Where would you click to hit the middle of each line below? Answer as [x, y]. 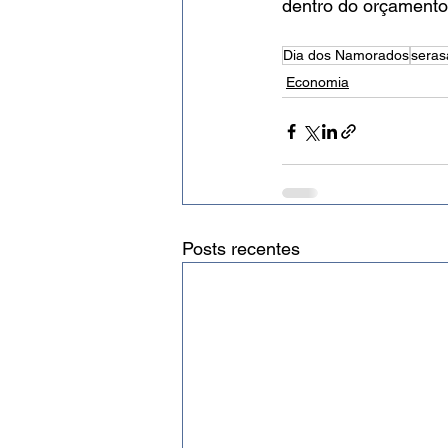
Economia [317, 82]
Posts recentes [241, 249]
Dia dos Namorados [346, 55]
